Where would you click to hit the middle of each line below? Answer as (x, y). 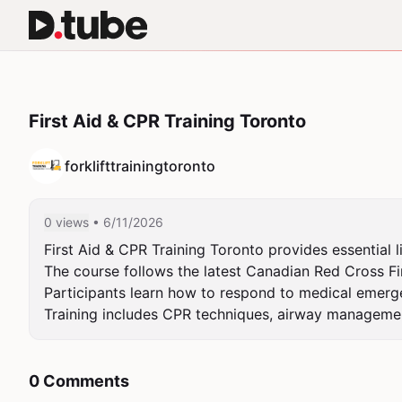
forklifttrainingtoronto (140, 166)
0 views (66, 222)
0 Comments (79, 381)
